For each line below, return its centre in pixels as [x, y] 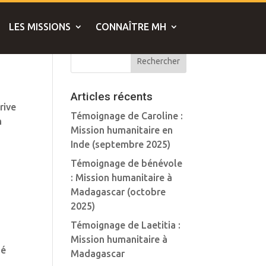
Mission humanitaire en [122, 130]
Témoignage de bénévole [127, 163]
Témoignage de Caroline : [127, 116]
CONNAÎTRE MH [131, 27]
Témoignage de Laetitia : [126, 225]
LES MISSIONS [39, 27]
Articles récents [112, 96]
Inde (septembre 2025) [121, 144]
